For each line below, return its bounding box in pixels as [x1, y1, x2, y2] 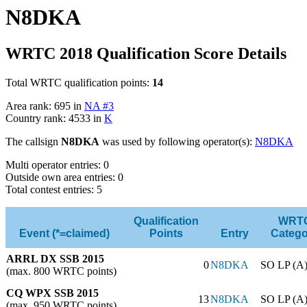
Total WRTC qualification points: [5, 76, 152, 88]
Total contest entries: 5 [5, 183, 102, 195]
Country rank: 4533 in [5, 112, 104, 124]
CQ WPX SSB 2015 [6, 286, 99, 299]
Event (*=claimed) [19, 227, 110, 239]
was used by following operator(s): [99, 135, 255, 147]
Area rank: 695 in [5, 99, 84, 112]
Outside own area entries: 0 [5, 171, 123, 183]
